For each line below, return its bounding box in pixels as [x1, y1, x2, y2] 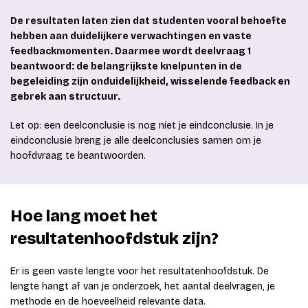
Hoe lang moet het [10, 206, 157, 226]
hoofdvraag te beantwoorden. [10, 150, 146, 162]
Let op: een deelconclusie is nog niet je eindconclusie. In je [10, 120, 274, 132]
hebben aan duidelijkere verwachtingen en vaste [10, 30, 252, 43]
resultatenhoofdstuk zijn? [10, 229, 219, 249]
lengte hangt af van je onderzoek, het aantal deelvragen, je [10, 280, 275, 293]
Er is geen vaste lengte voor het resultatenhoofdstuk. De [10, 265, 269, 278]
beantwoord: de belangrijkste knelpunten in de [10, 60, 242, 73]
